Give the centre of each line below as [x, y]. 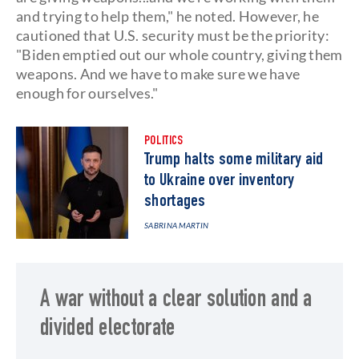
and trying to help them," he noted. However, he [168, 16]
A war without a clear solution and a [176, 301]
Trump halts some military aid [234, 160]
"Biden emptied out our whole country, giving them [179, 54]
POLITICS [164, 142]
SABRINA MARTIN [177, 225]
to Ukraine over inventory [220, 181]
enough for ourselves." [87, 93]
